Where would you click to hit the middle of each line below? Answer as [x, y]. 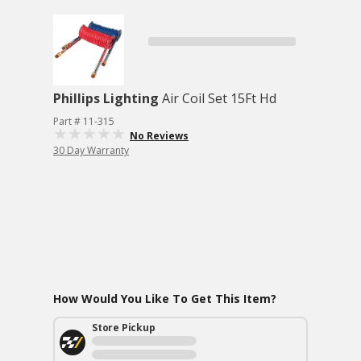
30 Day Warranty [91, 150]
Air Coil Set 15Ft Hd [219, 98]
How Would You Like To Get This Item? [165, 299]
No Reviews [159, 136]
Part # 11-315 [84, 121]
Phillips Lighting [106, 98]
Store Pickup [124, 328]
